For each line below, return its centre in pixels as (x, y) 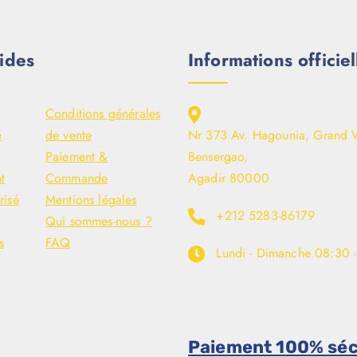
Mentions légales (91, 200)
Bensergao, (218, 157)
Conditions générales (103, 114)
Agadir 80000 (229, 178)
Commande (77, 178)
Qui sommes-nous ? (99, 222)
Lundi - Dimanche (263, 253)
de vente (69, 135)
